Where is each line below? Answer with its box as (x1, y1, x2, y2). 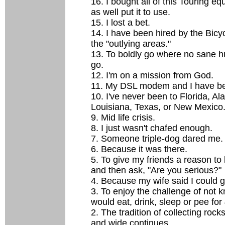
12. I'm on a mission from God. (91, 70, 213, 80)
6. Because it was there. (91, 144, 187, 154)
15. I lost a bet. (91, 18, 150, 28)
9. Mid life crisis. (91, 113, 155, 123)
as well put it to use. (91, 7, 170, 17)
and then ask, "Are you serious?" (91, 165, 221, 175)
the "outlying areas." (91, 39, 171, 49)
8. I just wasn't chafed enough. (91, 123, 212, 133)
